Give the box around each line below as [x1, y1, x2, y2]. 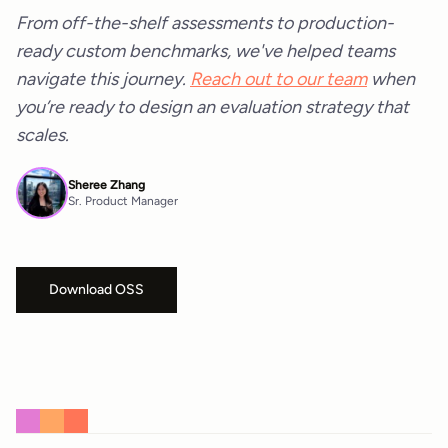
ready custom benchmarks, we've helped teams [16, 39, 395, 62]
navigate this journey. [16, 67, 190, 90]
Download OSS [49, 280, 144, 298]
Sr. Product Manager [68, 193, 178, 208]
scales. [16, 123, 69, 146]
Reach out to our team [190, 67, 367, 90]
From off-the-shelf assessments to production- [16, 11, 394, 34]
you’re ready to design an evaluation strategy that [16, 95, 409, 118]
